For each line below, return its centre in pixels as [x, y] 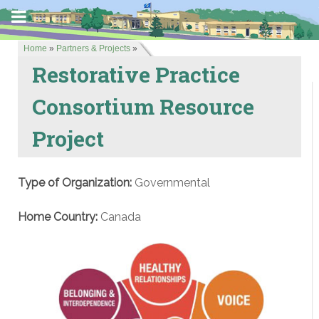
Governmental [171, 183]
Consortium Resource [143, 106]
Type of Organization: [75, 183]
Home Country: [58, 217]
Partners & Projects [93, 48]
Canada [119, 217]
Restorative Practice [136, 74]
